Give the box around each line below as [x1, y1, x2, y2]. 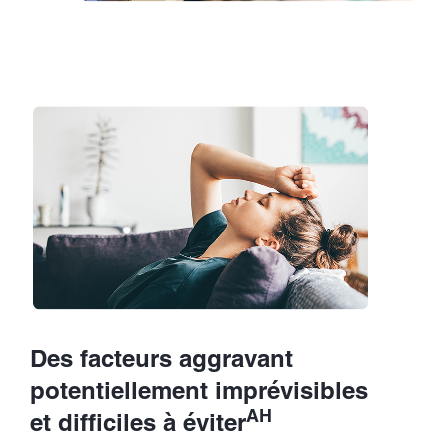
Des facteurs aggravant [30, 343, 293, 372]
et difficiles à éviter [30, 407, 246, 436]
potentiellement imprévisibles [30, 375, 368, 404]
